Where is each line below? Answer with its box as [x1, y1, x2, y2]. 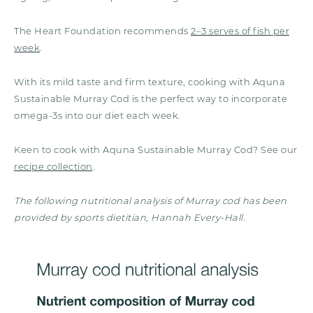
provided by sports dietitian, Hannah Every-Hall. [14, 211, 245, 223]
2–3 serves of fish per [191, 24, 289, 36]
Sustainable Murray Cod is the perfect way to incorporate [14, 92, 287, 104]
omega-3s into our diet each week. [14, 109, 181, 121]
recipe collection [14, 160, 93, 172]
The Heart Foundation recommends [14, 24, 191, 36]
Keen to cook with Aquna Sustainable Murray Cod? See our [14, 143, 298, 155]
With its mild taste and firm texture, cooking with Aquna [14, 75, 285, 87]
